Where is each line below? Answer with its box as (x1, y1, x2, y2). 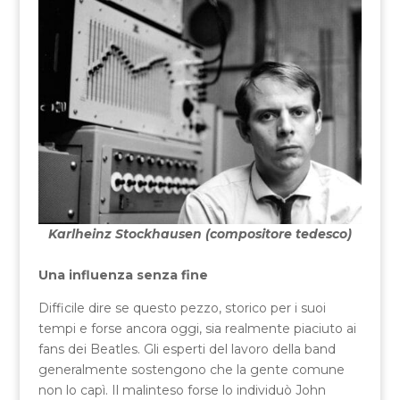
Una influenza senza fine (37, 266, 208, 283)
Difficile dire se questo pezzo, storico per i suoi (37, 299, 326, 316)
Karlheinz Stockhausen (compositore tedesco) (47, 225, 352, 242)
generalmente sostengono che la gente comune (37, 361, 345, 378)
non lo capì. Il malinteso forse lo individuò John (37, 381, 326, 398)
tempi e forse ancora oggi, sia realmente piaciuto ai (37, 320, 356, 337)
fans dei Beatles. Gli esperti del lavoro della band (37, 340, 336, 357)
